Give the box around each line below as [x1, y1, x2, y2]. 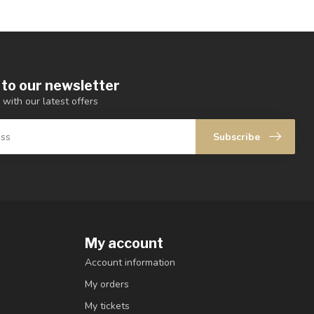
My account [85, 234, 163, 252]
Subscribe [213, 130, 260, 144]
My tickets [85, 299, 130, 313]
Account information [85, 255, 175, 269]
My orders [85, 277, 129, 291]
